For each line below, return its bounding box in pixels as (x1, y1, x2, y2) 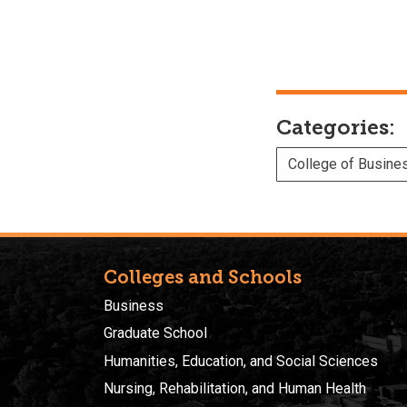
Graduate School (104, 324, 207, 342)
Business (104, 296, 164, 314)
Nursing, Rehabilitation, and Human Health (104, 380, 366, 398)
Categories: (276, 114, 395, 140)
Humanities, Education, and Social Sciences (104, 352, 378, 370)
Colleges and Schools (104, 265, 302, 288)
